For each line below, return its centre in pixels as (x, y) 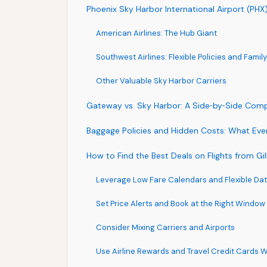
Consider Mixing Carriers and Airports (165, 228)
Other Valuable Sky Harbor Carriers (161, 81)
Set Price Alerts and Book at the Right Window (181, 204)
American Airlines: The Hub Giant (156, 33)
